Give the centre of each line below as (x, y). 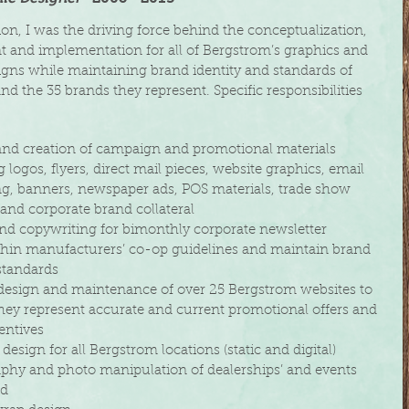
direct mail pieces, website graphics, (211, 170)
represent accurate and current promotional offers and (200, 311)
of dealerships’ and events (276, 371)
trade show (315, 190)
